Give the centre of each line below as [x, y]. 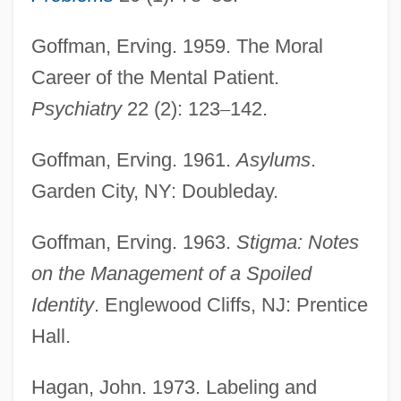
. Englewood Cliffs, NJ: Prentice [230, 304]
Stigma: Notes [297, 242]
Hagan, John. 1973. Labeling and [174, 387]
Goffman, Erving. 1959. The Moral [177, 46]
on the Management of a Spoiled [171, 273]
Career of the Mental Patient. [155, 77]
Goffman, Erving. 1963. [133, 242]
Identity [62, 304]
